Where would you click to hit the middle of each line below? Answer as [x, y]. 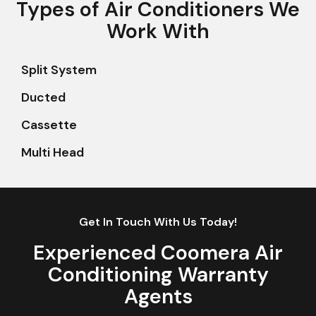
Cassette [49, 125]
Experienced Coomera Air [158, 253]
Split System [59, 70]
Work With [158, 31]
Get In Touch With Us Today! [158, 222]
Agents [158, 297]
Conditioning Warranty [158, 275]
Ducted [43, 98]
